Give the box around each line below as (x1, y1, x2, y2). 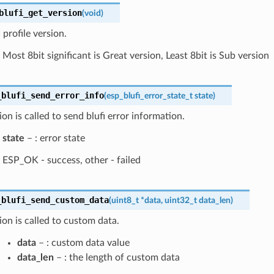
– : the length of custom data (53, 252, 180, 262)
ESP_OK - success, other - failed (2, 155, 141, 165)
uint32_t (164, 195, 197, 205)
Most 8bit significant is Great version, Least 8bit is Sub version (2, 50, 269, 61)
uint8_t (111, 195, 139, 205)
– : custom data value (35, 237, 130, 248)
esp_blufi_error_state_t (106, 91, 193, 100)
